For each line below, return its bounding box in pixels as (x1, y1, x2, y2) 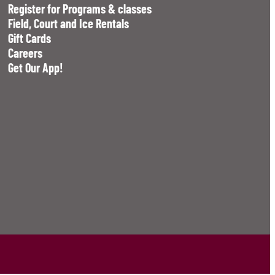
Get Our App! (8, 60, 64, 76)
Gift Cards (8, 31, 52, 46)
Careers (8, 45, 43, 61)
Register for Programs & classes (8, 1, 152, 17)
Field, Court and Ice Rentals (8, 16, 130, 31)
